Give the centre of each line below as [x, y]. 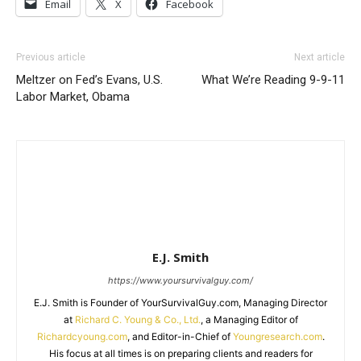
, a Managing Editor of [249, 319]
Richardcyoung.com [82, 336]
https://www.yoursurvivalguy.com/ [180, 280]
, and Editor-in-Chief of [180, 336]
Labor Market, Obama [73, 96]
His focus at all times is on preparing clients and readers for [180, 353]
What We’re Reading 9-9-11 [273, 79]
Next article [320, 57]
